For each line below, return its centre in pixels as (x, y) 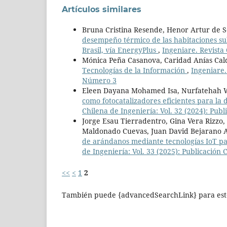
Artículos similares (102, 10)
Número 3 (99, 81)
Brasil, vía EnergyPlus (120, 50)
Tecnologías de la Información (135, 70)
